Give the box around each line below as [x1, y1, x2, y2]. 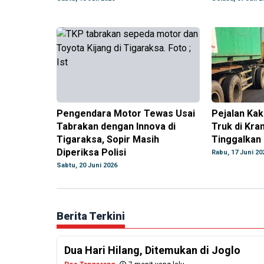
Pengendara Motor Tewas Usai [57, 108, 195, 120]
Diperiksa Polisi [57, 147, 126, 159]
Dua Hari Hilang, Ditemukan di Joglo [64, 244, 240, 257]
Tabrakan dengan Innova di [57, 121, 176, 133]
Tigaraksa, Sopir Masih [57, 134, 159, 146]
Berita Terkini [57, 210, 125, 223]
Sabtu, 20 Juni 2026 [57, 161, 117, 170]
